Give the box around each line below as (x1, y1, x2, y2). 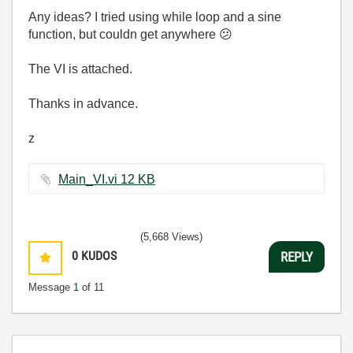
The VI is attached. (28, 62, 136, 76)
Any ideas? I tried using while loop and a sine (28, 10, 281, 24)
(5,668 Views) (140, 231, 203, 243)
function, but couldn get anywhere (28, 28, 219, 41)
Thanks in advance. (28, 97, 141, 110)
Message (28, 281, 73, 293)
